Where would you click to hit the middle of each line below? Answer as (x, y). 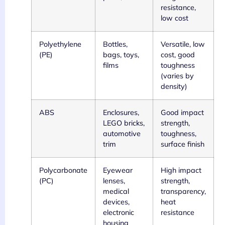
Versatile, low (183, 44)
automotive (122, 134)
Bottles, (115, 44)
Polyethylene (60, 44)
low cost (175, 18)
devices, (116, 202)
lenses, (114, 181)
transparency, (183, 192)
